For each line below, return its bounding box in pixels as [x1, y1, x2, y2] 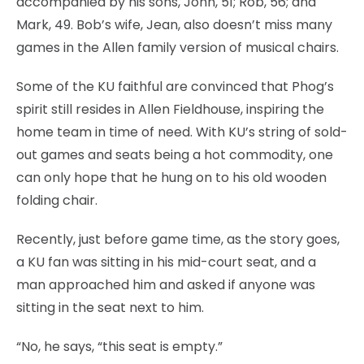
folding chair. [16, 190, 97, 210]
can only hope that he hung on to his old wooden [16, 167, 327, 187]
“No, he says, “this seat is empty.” [16, 336, 223, 356]
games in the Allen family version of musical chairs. [16, 37, 339, 57]
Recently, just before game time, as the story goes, [16, 229, 340, 249]
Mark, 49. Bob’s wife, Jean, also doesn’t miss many [16, 15, 332, 34]
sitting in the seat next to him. [16, 297, 204, 317]
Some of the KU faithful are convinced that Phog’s [16, 76, 334, 96]
